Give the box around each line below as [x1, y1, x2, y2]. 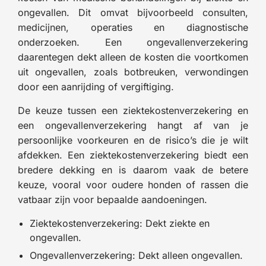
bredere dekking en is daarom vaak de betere [18, 163, 248, 176]
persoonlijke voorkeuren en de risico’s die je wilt [18, 134, 248, 146]
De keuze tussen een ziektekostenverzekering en [18, 104, 248, 116]
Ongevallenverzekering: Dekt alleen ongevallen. [30, 249, 243, 261]
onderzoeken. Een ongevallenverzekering [18, 36, 248, 48]
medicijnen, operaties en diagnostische [18, 21, 248, 33]
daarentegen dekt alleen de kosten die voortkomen [18, 50, 248, 63]
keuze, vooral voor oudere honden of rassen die [18, 178, 248, 191]
